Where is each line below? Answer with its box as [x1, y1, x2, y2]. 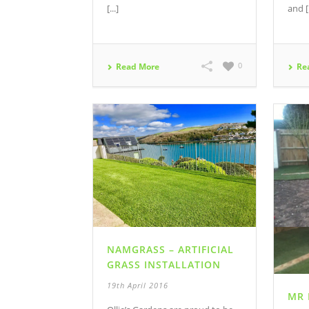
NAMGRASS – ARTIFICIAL [107, 242, 234, 256]
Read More [116, 61, 159, 73]
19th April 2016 [107, 279, 168, 290]
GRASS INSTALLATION [107, 257, 221, 271]
